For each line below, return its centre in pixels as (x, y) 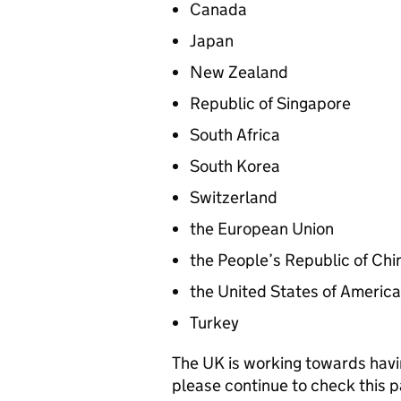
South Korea (235, 166)
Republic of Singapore (270, 103)
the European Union (262, 228)
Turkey (214, 322)
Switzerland (234, 197)
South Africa (235, 134)
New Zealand (239, 72)
